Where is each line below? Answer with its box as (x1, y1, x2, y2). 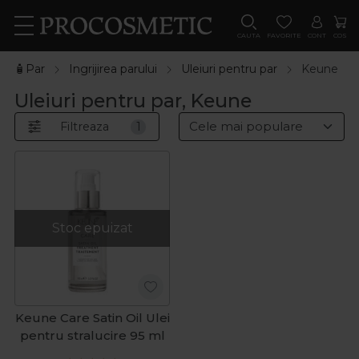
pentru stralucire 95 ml (19, 328, 165, 344)
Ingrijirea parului (69, 62, 157, 76)
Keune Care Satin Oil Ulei (14, 310, 170, 326)
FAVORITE (266, 31, 301, 39)
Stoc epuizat (51, 220, 133, 236)
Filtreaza (60, 119, 109, 134)
